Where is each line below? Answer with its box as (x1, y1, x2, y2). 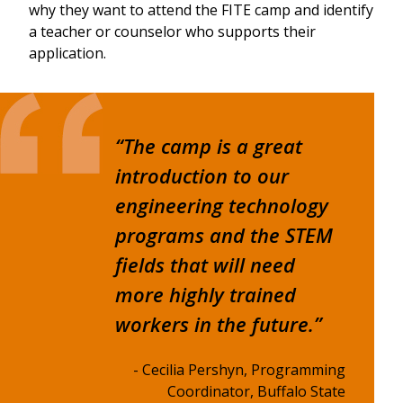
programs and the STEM (115, 221, 333, 249)
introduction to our (115, 162, 289, 190)
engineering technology (115, 192, 328, 219)
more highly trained (115, 281, 296, 309)
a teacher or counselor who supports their (29, 22, 316, 42)
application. (29, 43, 106, 64)
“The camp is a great (115, 132, 302, 160)
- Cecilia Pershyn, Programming (133, 360, 345, 381)
